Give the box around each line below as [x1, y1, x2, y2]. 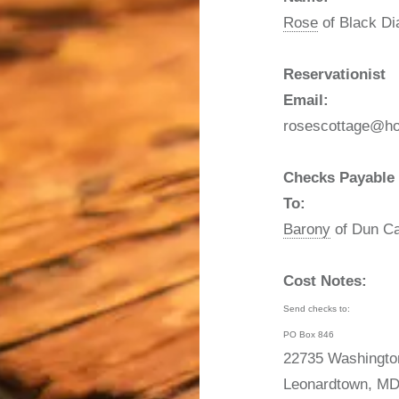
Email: [283, 92, 330, 110]
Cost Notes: [283, 273, 368, 290]
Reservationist [283, 66, 387, 84]
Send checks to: [283, 304, 351, 314]
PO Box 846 [283, 330, 335, 340]
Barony [283, 221, 331, 239]
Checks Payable [283, 169, 395, 187]
